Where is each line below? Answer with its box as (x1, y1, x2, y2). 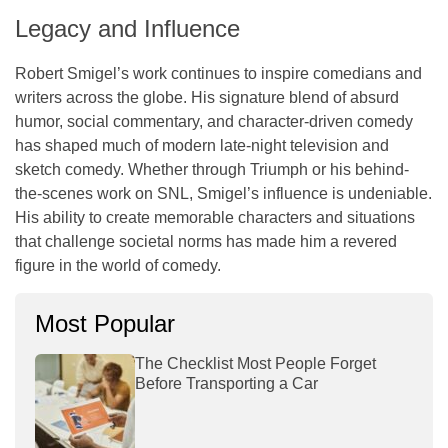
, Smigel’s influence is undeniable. (189, 184, 432, 202)
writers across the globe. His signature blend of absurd (15, 88, 399, 106)
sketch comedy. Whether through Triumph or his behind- (15, 160, 409, 178)
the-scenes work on (15, 184, 157, 202)
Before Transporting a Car (135, 374, 318, 392)
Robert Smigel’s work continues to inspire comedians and (15, 64, 422, 82)
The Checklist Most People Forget (135, 354, 376, 372)
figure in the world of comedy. (15, 256, 221, 274)
